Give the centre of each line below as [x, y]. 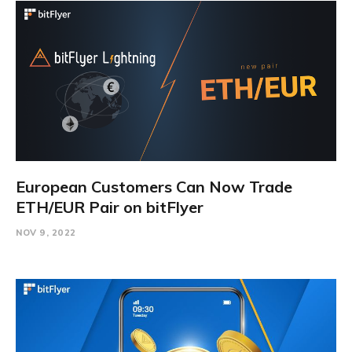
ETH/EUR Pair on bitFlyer [110, 207]
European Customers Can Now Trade [154, 186]
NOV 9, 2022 [46, 232]
